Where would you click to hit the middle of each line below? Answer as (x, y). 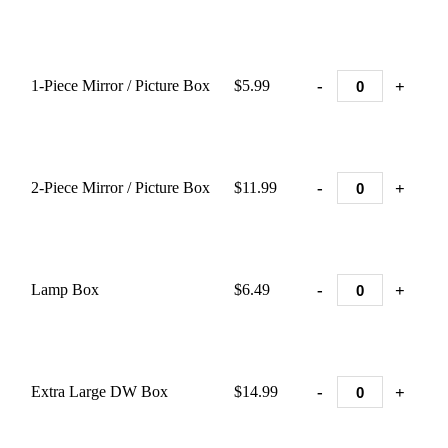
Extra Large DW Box (99, 391)
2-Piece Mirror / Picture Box (120, 187)
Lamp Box (65, 289)
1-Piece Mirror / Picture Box (120, 85)
